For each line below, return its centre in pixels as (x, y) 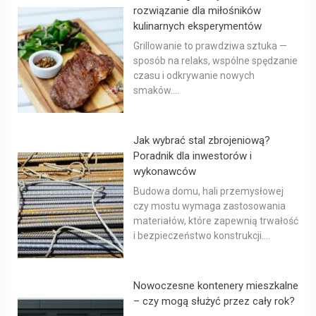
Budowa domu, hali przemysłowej (208, 191)
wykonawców (165, 171)
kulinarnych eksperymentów (197, 26)
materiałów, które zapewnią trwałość (216, 220)
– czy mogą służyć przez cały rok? (214, 301)
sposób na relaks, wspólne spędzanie (215, 60)
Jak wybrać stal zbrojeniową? (202, 140)
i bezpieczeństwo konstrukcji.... (202, 235)
